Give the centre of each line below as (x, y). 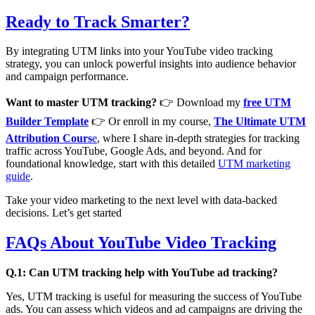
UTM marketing (254, 164)
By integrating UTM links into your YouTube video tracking (139, 51)
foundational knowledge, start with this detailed (112, 164)
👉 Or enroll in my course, (151, 122)
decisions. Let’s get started (64, 213)
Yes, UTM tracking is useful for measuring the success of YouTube (154, 297)
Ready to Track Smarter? (98, 21)
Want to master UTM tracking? (81, 103)
